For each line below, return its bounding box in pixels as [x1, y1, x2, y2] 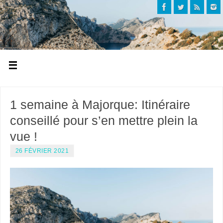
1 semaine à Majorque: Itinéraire [9, 97, 190, 111]
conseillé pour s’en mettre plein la [9, 113, 198, 127]
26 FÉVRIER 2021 [15, 147, 69, 154]
